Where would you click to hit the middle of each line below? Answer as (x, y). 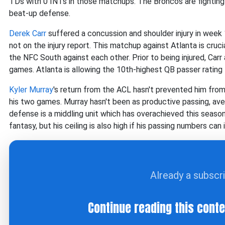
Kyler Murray (31, 90)
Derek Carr (28, 33)
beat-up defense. (40, 13)
